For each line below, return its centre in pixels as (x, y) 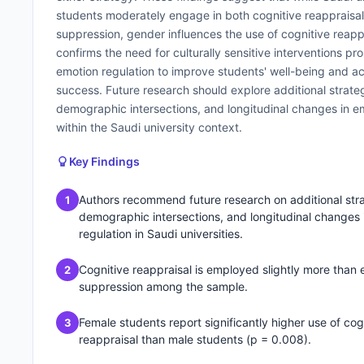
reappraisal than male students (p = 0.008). (195, 339)
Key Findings (104, 161)
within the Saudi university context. (149, 127)
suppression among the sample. (163, 286)
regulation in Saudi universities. (161, 234)
